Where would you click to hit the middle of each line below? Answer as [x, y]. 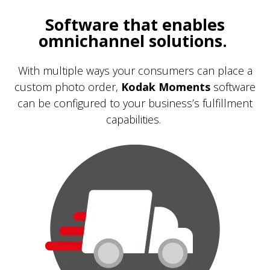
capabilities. [135, 119]
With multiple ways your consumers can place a [135, 70]
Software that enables [135, 25]
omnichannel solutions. [135, 41]
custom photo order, [68, 86]
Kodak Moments [166, 86]
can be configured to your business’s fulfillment [135, 103]
